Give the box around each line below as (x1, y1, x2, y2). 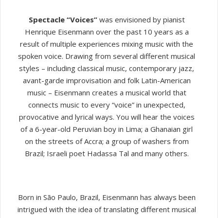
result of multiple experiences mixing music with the (20, 38, 193, 49)
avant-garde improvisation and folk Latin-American (22, 75, 191, 85)
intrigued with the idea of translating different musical (17, 204, 196, 214)
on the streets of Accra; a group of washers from (24, 136, 189, 146)
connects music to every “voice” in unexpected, (28, 99, 185, 109)
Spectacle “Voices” (28, 14, 97, 24)
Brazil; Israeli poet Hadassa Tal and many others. (24, 148, 189, 158)
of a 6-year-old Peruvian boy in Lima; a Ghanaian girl (20, 124, 193, 134)
